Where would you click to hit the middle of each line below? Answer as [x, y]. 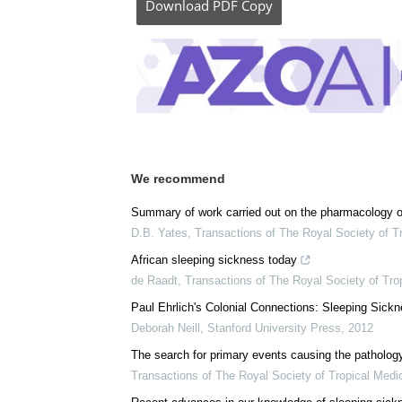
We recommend [178, 179]
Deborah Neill [166, 328]
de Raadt [154, 281]
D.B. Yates [159, 233]
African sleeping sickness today [214, 260]
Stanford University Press [274, 328]
